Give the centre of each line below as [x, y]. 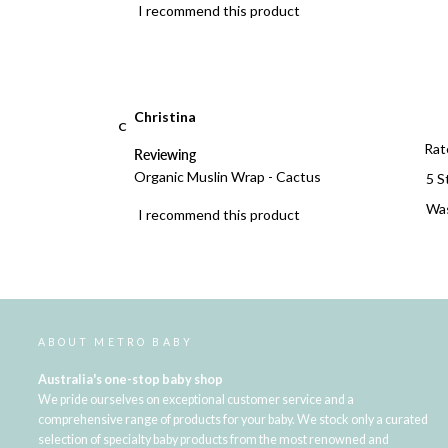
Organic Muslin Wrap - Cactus [227, 176]
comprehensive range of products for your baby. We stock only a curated [232, 420]
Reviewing [165, 154]
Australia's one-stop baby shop [130, 380]
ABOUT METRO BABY [115, 342]
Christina [165, 116]
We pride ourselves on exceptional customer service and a [195, 400]
